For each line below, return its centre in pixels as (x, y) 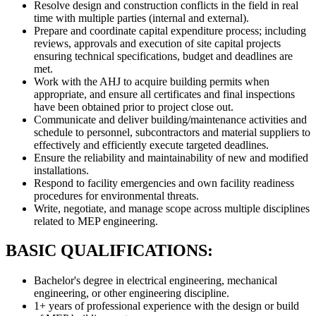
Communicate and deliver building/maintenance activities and (170, 119)
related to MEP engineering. (96, 221)
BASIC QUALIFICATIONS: (109, 251)
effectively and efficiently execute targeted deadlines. (151, 145)
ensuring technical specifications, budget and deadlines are (163, 56)
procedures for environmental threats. (116, 195)
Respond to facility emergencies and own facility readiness (164, 183)
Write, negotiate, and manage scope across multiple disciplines (172, 208)
